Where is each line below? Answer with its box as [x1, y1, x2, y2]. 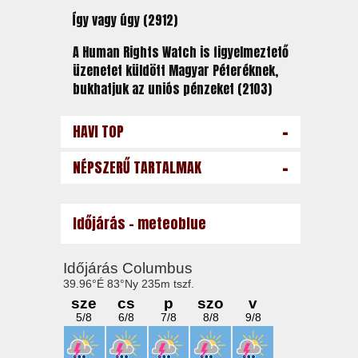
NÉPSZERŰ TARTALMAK [72, 157, 201, 178]
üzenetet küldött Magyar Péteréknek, [72, 61, 278, 80]
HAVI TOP [72, 121, 124, 142]
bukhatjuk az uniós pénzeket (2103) [72, 79, 272, 98]
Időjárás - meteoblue [72, 213, 206, 234]
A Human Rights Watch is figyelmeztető [72, 42, 288, 62]
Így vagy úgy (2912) [72, 10, 177, 30]
